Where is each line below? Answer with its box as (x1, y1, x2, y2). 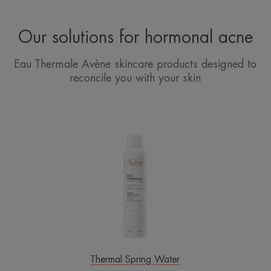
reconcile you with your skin (70, 73, 201, 84)
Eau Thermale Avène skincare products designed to (14, 59, 257, 70)
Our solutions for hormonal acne (18, 29, 253, 47)
